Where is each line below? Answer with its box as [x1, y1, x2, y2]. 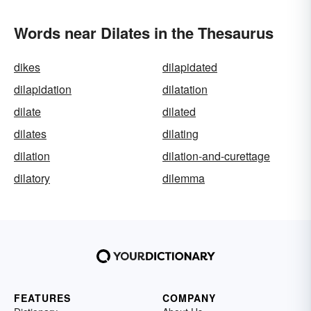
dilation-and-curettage [162, 148, 270, 164]
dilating [162, 126, 199, 142]
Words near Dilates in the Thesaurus [14, 22, 274, 44]
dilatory [14, 170, 50, 186]
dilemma [162, 170, 205, 186]
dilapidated [162, 59, 217, 75]
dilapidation [14, 81, 72, 97]
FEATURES [14, 291, 71, 305]
